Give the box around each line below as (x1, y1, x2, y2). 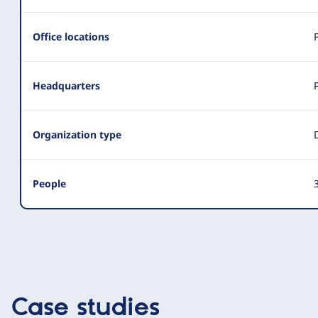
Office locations (33, 30, 109, 43)
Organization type (33, 128, 121, 141)
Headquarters (33, 79, 100, 92)
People (33, 177, 66, 190)
